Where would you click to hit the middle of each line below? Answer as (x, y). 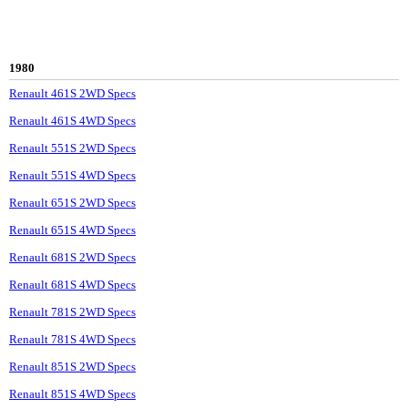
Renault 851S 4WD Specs (72, 394)
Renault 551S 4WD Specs (72, 176)
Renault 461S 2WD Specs (72, 94)
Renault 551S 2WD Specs (72, 148)
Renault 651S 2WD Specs (72, 203)
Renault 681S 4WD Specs (72, 285)
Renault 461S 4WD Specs (72, 121)
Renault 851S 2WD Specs (72, 367)
